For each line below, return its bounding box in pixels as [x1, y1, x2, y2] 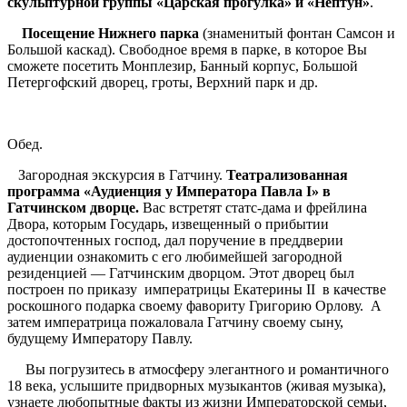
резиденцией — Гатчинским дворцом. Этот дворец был [7, 265, 354, 282]
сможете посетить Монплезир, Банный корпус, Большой [7, 58, 358, 74]
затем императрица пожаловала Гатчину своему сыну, [7, 314, 343, 331]
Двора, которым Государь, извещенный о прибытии [7, 216, 329, 233]
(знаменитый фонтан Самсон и [203, 25, 395, 42]
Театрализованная [226, 167, 348, 184]
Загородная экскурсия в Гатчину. [7, 167, 226, 184]
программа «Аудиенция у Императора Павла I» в [7, 184, 331, 200]
